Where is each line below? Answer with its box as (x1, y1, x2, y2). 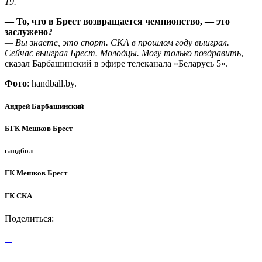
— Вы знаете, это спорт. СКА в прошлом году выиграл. (5, 37, 229, 47)
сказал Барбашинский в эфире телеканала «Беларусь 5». (5, 58, 228, 68)
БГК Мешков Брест (5, 124, 73, 133)
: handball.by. (27, 78, 77, 88)
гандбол (5, 146, 33, 156)
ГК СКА (5, 191, 32, 200)
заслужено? (5, 26, 53, 37)
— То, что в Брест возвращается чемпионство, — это (5, 16, 230, 26)
